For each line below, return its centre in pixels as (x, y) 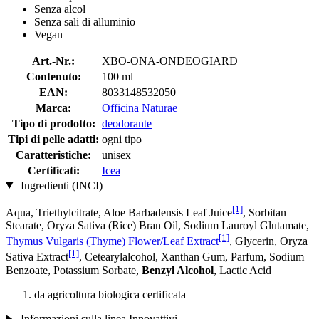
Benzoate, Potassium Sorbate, (74, 270)
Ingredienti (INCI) (60, 185)
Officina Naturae (140, 108)
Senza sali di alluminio (85, 21)
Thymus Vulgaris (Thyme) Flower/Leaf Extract (112, 241)
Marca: (53, 108)
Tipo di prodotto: (53, 123)
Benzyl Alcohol (178, 270)
